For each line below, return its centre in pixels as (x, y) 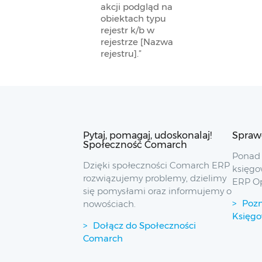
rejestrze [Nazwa (137, 42)
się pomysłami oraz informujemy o (157, 191)
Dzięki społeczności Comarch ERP (156, 165)
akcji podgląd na (137, 7)
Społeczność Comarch (135, 145)
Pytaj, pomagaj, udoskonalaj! (147, 135)
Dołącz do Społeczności (144, 225)
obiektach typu (133, 18)
